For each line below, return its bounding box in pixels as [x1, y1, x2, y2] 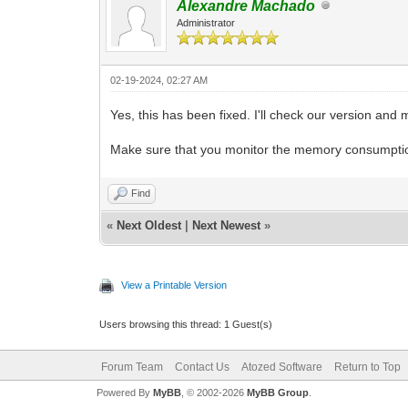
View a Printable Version [121, 279, 228, 291]
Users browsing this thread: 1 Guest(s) [99, 318, 273, 330]
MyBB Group [246, 386, 309, 398]
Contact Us [174, 360, 229, 373]
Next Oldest [117, 218, 182, 232]
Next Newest [192, 218, 261, 232]
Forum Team [100, 360, 163, 373]
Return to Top [333, 360, 401, 373]
